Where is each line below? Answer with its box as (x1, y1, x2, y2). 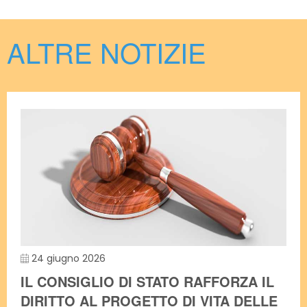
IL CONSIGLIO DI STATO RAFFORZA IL (21, 271, 274, 291)
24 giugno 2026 (29, 251, 106, 265)
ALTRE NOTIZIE (7, 32, 206, 71)
